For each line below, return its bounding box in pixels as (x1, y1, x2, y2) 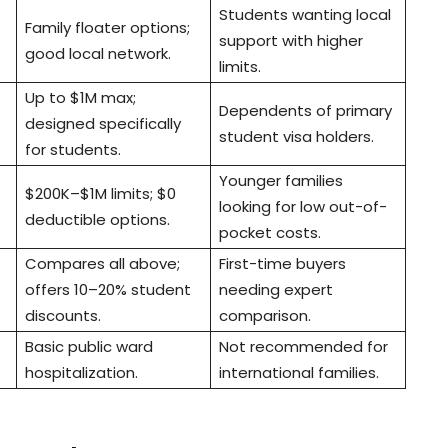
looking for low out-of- (219, 196, 387, 218)
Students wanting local (219, 4, 391, 26)
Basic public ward (25, 336, 153, 358)
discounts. (25, 305, 101, 327)
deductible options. (25, 209, 170, 231)
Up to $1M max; (25, 87, 136, 109)
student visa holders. (219, 126, 374, 148)
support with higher (219, 30, 363, 52)
